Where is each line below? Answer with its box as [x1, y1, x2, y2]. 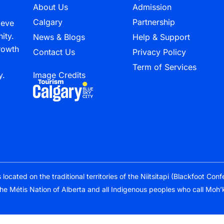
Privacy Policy [132, 47, 186, 57]
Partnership [132, 17, 175, 27]
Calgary [33, 17, 63, 27]
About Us [33, 2, 68, 12]
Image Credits [33, 70, 86, 80]
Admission [132, 2, 171, 12]
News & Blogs [33, 32, 85, 42]
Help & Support [132, 32, 190, 42]
